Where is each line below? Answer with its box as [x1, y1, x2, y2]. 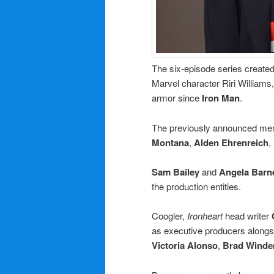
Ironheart [185, 209, 223, 223]
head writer [223, 209, 272, 223]
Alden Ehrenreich [194, 135, 268, 149]
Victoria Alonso [152, 239, 218, 253]
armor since [152, 91, 202, 105]
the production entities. [152, 179, 241, 193]
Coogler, [152, 209, 185, 223]
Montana [152, 135, 189, 149]
